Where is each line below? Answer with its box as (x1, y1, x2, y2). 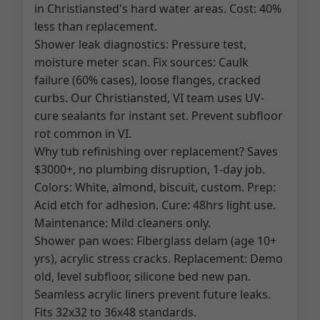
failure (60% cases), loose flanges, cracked (34, 72, 261, 88)
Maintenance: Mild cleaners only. (34, 215, 211, 231)
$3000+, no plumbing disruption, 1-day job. (34, 161, 265, 177)
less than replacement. (34, 19, 157, 34)
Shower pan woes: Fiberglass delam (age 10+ (34, 233, 276, 249)
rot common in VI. (34, 126, 131, 141)
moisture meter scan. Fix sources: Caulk (34, 54, 249, 70)
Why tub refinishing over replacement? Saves (34, 144, 278, 159)
